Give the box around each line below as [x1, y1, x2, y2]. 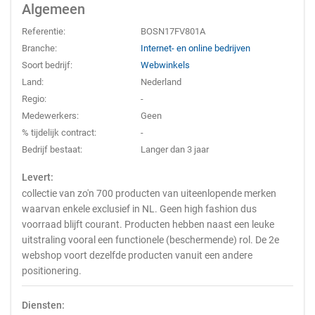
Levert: [22, 172, 53, 183]
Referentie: [22, 26, 65, 37]
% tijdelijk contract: [22, 127, 96, 138]
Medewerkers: [22, 110, 79, 121]
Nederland [141, 77, 182, 87]
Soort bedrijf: [22, 60, 72, 70]
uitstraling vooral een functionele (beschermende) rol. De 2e [22, 234, 279, 245]
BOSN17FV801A [141, 26, 206, 37]
